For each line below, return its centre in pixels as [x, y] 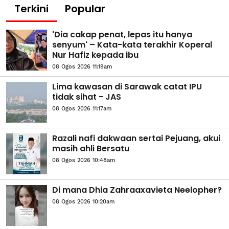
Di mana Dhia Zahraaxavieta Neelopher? [137, 190]
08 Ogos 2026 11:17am [82, 108]
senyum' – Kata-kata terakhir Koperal [132, 44]
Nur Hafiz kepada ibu [95, 55]
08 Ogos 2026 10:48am [84, 160]
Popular [85, 8]
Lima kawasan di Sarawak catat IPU [127, 86]
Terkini [31, 8]
